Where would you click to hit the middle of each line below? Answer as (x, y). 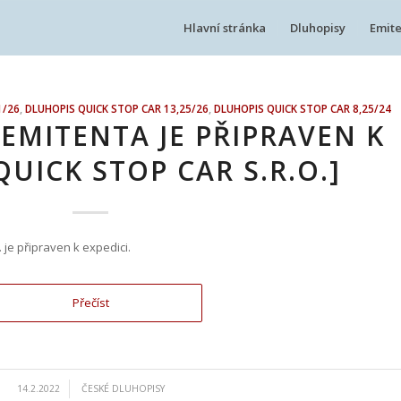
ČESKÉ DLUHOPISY (123, 389)
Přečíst (90, 303)
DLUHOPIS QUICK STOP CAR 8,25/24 (303, 108)
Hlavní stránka (225, 28)
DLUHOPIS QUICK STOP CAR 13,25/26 (117, 108)
